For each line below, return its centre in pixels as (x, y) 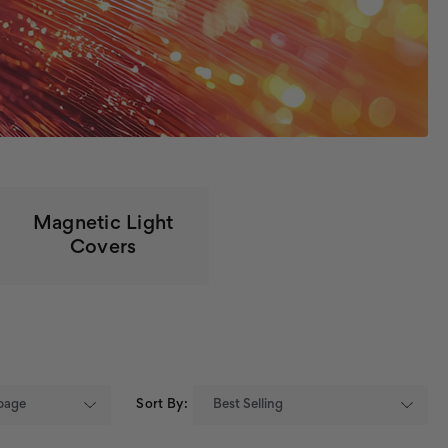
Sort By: (162, 405)
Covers (103, 248)
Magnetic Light (103, 224)
